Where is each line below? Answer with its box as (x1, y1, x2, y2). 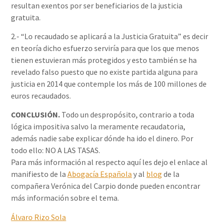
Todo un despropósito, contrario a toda (60, 110, 195, 120)
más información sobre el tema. (11, 193, 119, 203)
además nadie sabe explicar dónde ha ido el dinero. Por (11, 133, 194, 144)
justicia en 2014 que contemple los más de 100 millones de (11, 78, 207, 89)
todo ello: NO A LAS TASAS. (11, 145, 101, 156)
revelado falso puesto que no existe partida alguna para (11, 66, 198, 77)
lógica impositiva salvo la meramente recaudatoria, (11, 121, 186, 132)
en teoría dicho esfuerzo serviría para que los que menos (11, 43, 200, 53)
